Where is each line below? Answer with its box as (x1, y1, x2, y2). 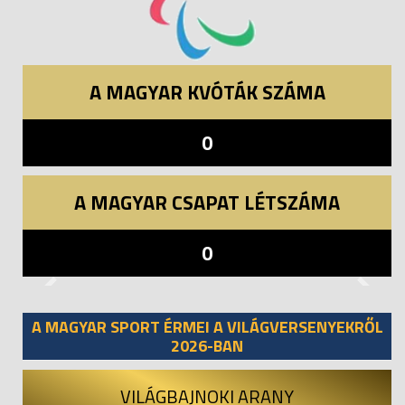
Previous (49, 286, 108, 305)
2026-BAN (171, 333, 243, 358)
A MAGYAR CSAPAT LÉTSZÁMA (74, 186, 340, 218)
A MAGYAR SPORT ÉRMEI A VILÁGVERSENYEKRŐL (31, 314, 383, 339)
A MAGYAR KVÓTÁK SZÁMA (89, 76, 325, 108)
